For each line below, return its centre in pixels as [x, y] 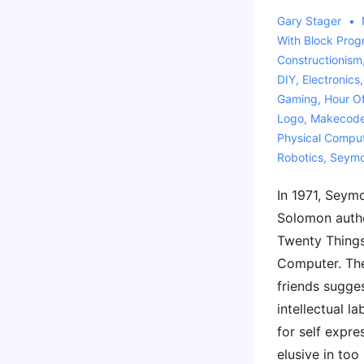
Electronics [331, 79]
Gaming [297, 99]
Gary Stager [309, 21]
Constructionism [319, 60]
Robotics [300, 157]
